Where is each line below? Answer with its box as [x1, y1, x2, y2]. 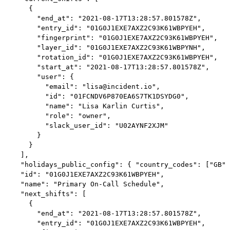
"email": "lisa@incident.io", [4, 82, 160, 90]
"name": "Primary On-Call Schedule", [4, 180, 164, 188]
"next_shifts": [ [4, 189, 86, 198]
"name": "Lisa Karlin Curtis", [4, 102, 164, 110]
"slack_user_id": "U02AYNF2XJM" [4, 121, 168, 129]
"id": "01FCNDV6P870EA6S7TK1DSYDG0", [4, 92, 189, 100]
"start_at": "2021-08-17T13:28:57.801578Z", [4, 63, 209, 71]
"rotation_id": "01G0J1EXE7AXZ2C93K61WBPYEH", [4, 53, 218, 61]
